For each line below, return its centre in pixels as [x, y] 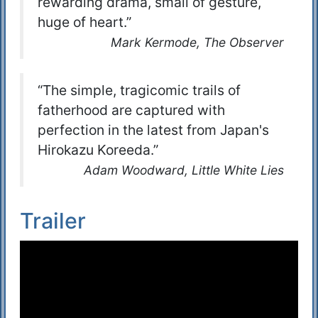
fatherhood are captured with [131, 110]
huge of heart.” [84, 22]
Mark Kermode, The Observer [197, 43]
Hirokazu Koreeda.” [98, 150]
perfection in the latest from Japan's [153, 130]
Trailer [53, 221]
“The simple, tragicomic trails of [139, 91]
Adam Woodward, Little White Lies [184, 170]
